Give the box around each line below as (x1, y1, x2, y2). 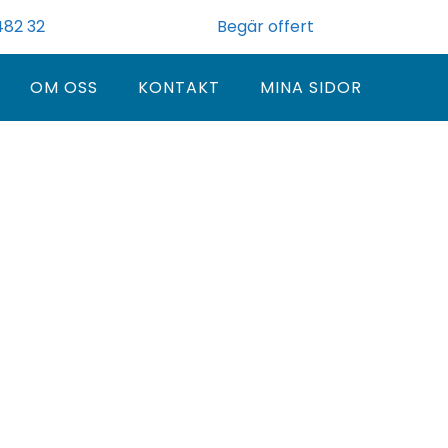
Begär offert (216, 15, 314, 39)
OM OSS (29, 75, 98, 99)
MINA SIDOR (259, 75, 362, 99)
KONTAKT (137, 75, 220, 99)
